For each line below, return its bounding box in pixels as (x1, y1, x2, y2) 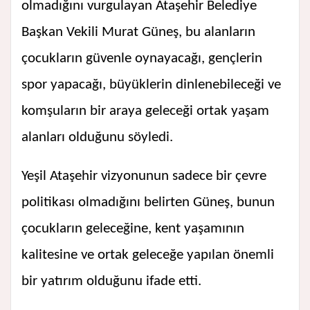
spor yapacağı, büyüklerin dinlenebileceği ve (21, 77, 281, 93)
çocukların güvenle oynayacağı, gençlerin (21, 51, 262, 66)
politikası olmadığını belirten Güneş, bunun (21, 195, 275, 210)
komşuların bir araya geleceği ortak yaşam (21, 104, 269, 119)
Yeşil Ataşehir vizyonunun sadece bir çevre (21, 169, 266, 184)
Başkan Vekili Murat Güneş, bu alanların (21, 25, 255, 40)
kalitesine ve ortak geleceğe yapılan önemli (21, 248, 274, 263)
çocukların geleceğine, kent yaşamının (21, 221, 244, 237)
